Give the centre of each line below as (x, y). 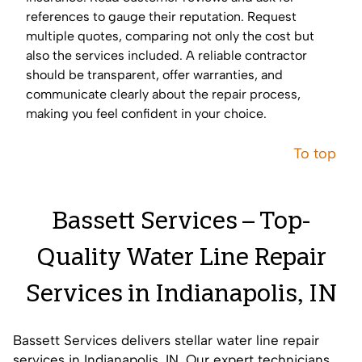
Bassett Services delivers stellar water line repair (166, 341)
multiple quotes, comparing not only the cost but (170, 36)
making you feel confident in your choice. (146, 114)
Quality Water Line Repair (181, 260)
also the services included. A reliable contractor (166, 56)
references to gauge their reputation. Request (161, 17)
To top (315, 154)
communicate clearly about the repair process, (163, 95)
